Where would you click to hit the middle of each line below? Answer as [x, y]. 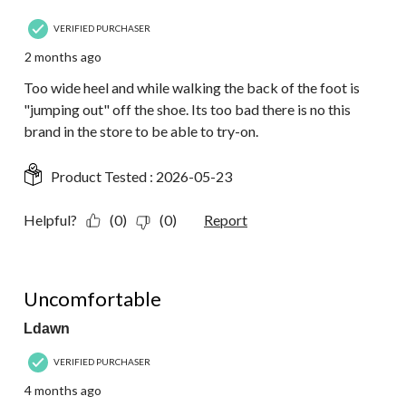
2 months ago [63, 56]
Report [226, 219]
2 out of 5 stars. [71, 277]
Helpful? [50, 219]
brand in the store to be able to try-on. [141, 130]
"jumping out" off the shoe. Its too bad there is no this [187, 109]
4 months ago [63, 390]
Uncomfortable [92, 298]
